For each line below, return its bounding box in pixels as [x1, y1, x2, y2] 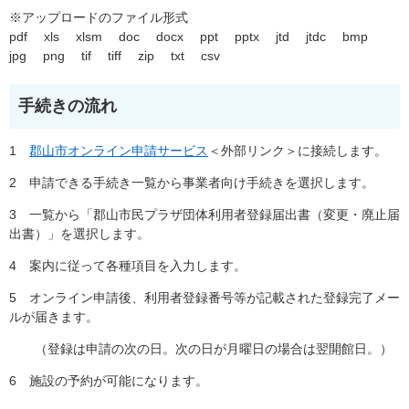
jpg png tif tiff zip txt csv [9, 48, 220, 64]
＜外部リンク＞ [208, 143, 298, 159]
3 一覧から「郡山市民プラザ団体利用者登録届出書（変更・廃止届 [9, 207, 400, 223]
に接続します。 [298, 143, 387, 159]
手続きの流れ [18, 97, 117, 116]
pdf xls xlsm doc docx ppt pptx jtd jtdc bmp [9, 29, 381, 45]
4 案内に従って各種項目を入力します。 [9, 258, 246, 274]
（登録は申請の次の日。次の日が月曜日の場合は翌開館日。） [9, 341, 393, 357]
